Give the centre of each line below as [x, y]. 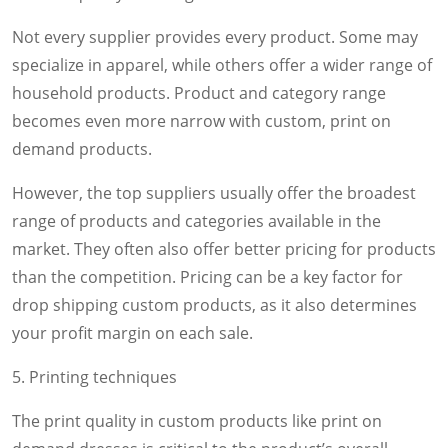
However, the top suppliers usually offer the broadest [214, 192]
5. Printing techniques [94, 376]
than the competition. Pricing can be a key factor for [207, 276]
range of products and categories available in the [196, 220]
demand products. [82, 148]
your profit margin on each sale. [132, 332]
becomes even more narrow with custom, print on [201, 120]
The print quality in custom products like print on [197, 420]
